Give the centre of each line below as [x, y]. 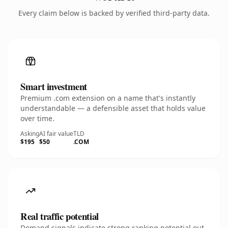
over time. [37, 118]
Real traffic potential [60, 216]
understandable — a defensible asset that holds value [113, 108]
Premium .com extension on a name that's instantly [108, 98]
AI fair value [56, 134]
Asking [30, 134]
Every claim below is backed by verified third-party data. [114, 13]
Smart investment [54, 86]
